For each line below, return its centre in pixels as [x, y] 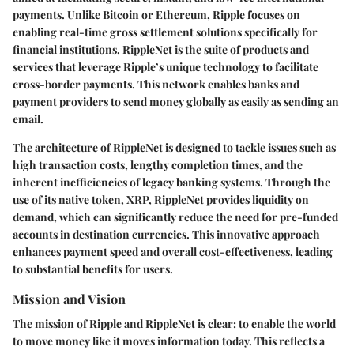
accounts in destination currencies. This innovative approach [166, 234]
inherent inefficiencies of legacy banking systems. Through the [171, 182]
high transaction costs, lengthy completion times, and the [158, 164]
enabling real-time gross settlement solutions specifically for [165, 32]
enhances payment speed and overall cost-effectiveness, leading [173, 251]
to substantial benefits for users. [93, 269]
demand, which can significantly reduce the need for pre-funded [175, 217]
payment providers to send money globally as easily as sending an [176, 101]
